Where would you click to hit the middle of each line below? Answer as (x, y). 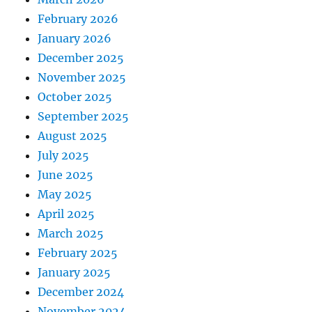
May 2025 (65, 195)
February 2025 (78, 253)
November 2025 (82, 78)
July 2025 (64, 156)
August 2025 (73, 136)
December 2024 (81, 292)
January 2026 (75, 39)
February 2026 (78, 19)
